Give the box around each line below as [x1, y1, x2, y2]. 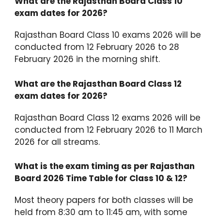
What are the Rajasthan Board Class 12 [15, 77, 182, 90]
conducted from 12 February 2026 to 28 [15, 41, 179, 53]
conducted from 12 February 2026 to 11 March [15, 124, 202, 136]
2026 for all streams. [15, 136, 100, 148]
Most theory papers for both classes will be [15, 194, 193, 206]
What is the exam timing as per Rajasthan [15, 160, 195, 172]
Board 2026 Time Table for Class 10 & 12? [15, 172, 187, 185]
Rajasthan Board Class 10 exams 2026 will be [15, 29, 201, 41]
